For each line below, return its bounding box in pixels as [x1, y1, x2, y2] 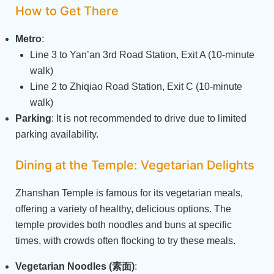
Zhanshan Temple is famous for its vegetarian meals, [15, 187, 243, 198]
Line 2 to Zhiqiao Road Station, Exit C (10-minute [29, 81, 242, 92]
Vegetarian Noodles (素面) [15, 261, 135, 272]
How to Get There [15, 3, 119, 18]
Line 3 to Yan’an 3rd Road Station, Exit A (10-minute [29, 49, 254, 60]
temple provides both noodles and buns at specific [15, 219, 232, 230]
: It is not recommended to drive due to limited [51, 113, 246, 124]
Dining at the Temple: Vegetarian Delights [15, 157, 254, 172]
